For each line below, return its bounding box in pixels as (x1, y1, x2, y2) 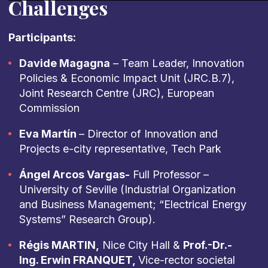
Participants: (8, 31, 76, 44)
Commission (19, 102, 80, 114)
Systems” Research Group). (19, 213, 156, 226)
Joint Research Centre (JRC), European (19, 87, 214, 99)
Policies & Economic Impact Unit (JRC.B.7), (19, 72, 234, 84)
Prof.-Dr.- (182, 239, 232, 251)
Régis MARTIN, (19, 239, 99, 251)
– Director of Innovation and (78, 127, 218, 140)
